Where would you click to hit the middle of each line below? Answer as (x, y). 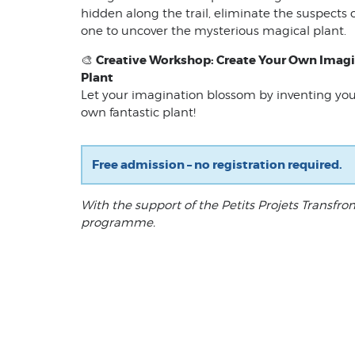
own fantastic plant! (138, 112)
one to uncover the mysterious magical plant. (214, 31)
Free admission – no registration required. (217, 164)
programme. (118, 222)
